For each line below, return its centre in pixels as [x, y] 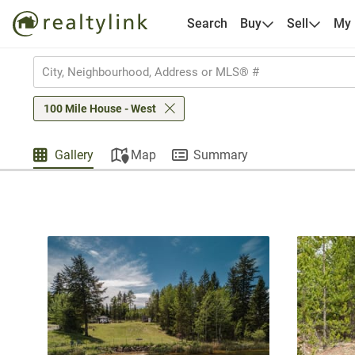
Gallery [74, 155]
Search [207, 23]
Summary [221, 155]
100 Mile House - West [100, 109]
